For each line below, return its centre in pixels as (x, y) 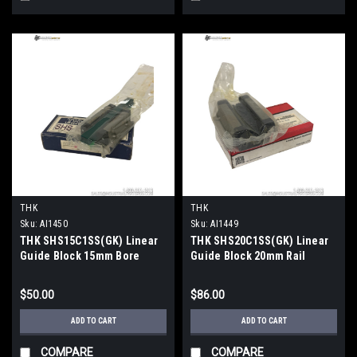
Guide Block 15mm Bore (80, 255)
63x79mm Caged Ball (242, 271)
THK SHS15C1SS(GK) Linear (89, 240)
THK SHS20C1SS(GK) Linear (259, 240)
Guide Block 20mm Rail (248, 255)
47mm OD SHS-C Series (78, 271)
